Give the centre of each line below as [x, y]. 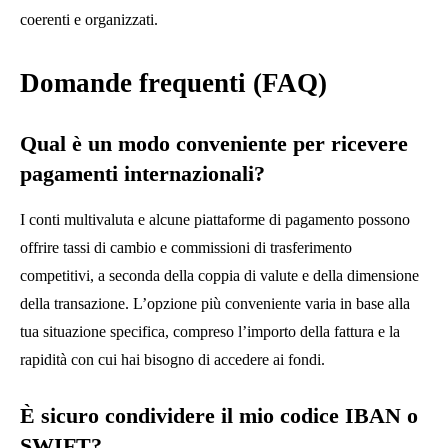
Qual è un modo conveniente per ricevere [214, 144]
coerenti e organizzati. [89, 20]
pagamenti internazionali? [142, 174]
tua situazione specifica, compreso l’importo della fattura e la [210, 332]
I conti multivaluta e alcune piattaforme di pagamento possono [215, 220]
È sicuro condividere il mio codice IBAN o [219, 416]
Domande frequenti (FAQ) [173, 83]
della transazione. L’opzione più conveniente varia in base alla [215, 304]
